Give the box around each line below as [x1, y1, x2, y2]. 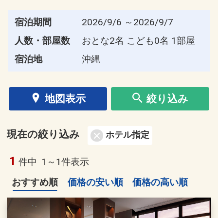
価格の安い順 [67, 176, 123, 188]
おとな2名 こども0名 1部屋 [82, 35, 196, 46]
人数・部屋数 [14, 35, 70, 46]
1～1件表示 [41, 156, 90, 167]
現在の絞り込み [7, 128, 80, 141]
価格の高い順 [132, 176, 188, 188]
